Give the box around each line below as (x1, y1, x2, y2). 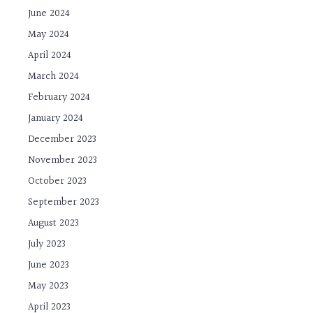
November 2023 (28, 152, 98, 168)
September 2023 (28, 194, 100, 210)
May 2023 (28, 277, 69, 294)
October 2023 (28, 173, 87, 189)
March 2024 (28, 68, 80, 85)
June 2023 (28, 256, 70, 273)
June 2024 (28, 5, 71, 22)
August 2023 (28, 214, 80, 231)
